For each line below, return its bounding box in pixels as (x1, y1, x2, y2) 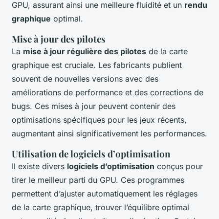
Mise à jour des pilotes (12, 33, 106, 45)
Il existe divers (12, 161, 67, 172)
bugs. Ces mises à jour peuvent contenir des (12, 101, 175, 111)
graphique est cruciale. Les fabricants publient (12, 60, 182, 70)
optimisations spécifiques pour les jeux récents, (12, 115, 187, 125)
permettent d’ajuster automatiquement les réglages (12, 189, 197, 199)
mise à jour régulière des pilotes (23, 46, 146, 57)
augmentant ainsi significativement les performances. (12, 129, 207, 139)
